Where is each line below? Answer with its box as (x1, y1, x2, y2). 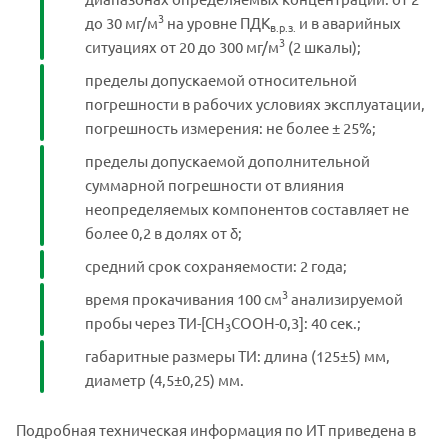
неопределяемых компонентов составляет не (85, 198, 409, 218)
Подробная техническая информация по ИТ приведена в (16, 419, 416, 439)
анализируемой (288, 288, 403, 308)
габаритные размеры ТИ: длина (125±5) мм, (85, 345, 390, 365)
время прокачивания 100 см (85, 288, 282, 308)
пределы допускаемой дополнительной (85, 150, 370, 170)
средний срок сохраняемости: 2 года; (85, 255, 347, 275)
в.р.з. (270, 18, 296, 35)
